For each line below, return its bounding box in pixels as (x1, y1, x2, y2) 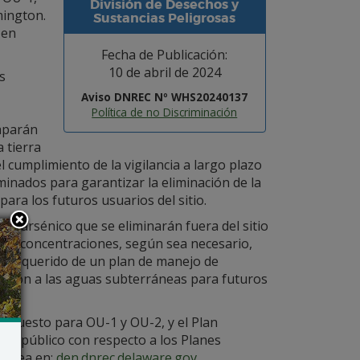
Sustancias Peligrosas (93, 10, 236, 27)
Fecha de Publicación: (101, 46, 228, 63)
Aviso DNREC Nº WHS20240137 (81, 89, 248, 104)
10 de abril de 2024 (108, 63, 221, 81)
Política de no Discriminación (92, 104, 238, 120)
